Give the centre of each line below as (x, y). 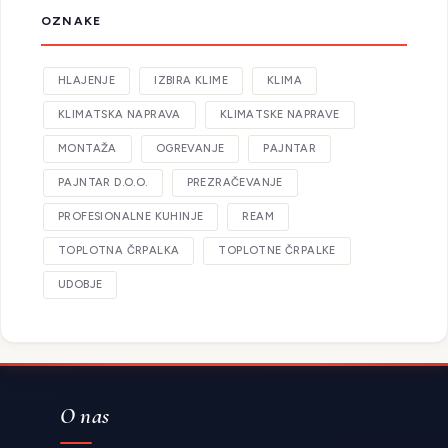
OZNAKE (71, 21)
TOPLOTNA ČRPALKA (119, 251)
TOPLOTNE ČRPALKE (277, 251)
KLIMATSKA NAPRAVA (119, 115)
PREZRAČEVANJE (234, 183)
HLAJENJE (87, 81)
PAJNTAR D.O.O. (103, 183)
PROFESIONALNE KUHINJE (131, 217)
